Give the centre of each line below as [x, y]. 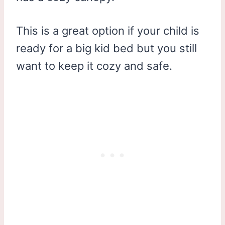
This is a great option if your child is [108, 30]
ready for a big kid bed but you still [106, 48]
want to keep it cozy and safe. [94, 66]
